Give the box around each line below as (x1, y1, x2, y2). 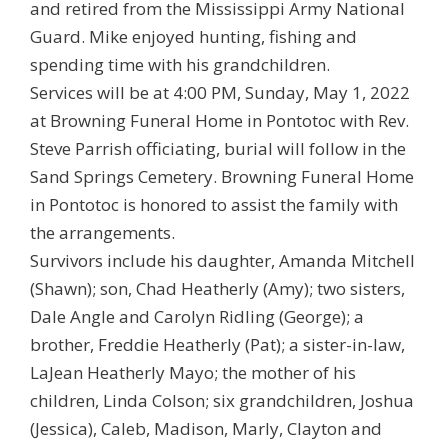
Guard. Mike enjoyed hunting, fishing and (30, 24, 357, 48)
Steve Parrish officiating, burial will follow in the (30, 136, 406, 160)
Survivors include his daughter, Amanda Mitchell (30, 248, 415, 272)
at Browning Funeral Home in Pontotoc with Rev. (30, 108, 409, 132)
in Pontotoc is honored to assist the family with (30, 192, 398, 216)
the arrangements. (30, 220, 175, 244)
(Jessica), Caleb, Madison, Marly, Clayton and (30, 416, 382, 440)
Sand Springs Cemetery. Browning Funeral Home (30, 164, 414, 188)
